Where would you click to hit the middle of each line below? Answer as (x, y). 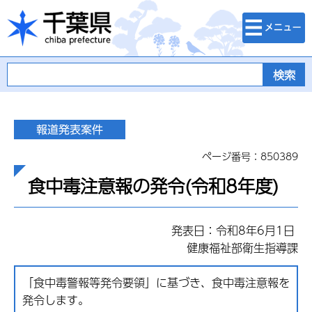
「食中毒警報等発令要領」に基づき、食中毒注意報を (156, 283)
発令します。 (56, 300)
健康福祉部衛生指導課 (242, 248)
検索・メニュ (272, 19)
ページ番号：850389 (250, 156)
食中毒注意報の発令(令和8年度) (153, 186)
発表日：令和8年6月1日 (235, 231)
